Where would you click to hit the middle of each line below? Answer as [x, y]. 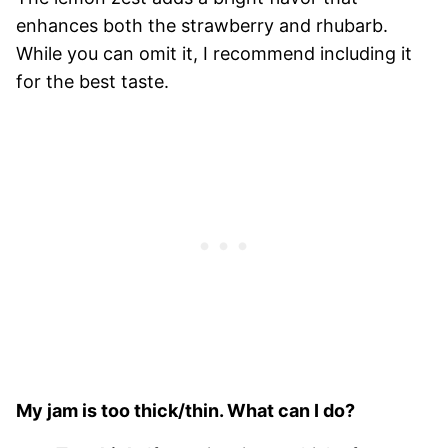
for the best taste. [92, 81]
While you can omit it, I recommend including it [214, 53]
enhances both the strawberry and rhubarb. [202, 25]
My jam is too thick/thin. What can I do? [185, 410]
